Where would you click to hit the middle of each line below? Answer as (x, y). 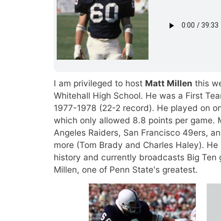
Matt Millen (169, 83)
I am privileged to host (100, 83)
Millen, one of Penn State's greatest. (126, 169)
